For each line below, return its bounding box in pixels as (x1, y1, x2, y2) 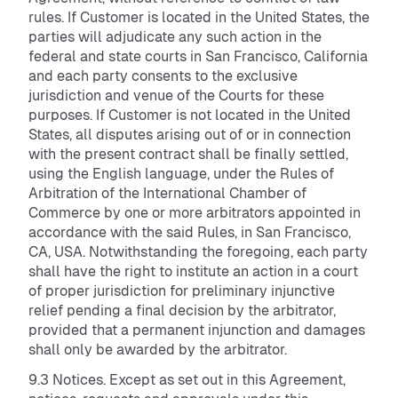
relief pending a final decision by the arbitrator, (28, 302, 336, 319)
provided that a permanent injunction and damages (28, 322, 365, 338)
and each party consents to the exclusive (28, 68, 298, 84)
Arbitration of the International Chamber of (28, 185, 306, 202)
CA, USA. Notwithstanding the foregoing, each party (28, 243, 368, 260)
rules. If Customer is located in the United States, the (28, 9, 370, 26)
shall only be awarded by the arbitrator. (28, 341, 291, 358)
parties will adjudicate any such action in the (28, 28, 322, 45)
